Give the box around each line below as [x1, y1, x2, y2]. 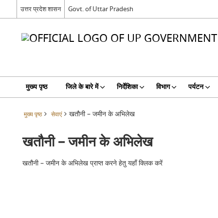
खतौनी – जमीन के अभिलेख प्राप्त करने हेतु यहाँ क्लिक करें [22, 158, 163, 168]
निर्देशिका [116, 82, 138, 92]
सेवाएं [51, 110, 62, 119]
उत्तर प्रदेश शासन [20, 4, 61, 14]
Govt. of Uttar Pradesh [68, 4, 133, 14]
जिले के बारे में [65, 82, 98, 92]
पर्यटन [188, 82, 203, 92]
